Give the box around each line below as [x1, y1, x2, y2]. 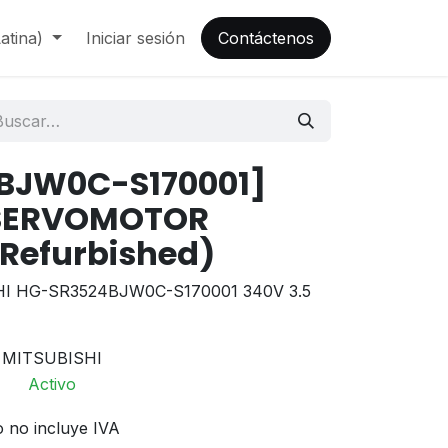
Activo [27, 374, 76, 394]
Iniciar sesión [86, 28, 185, 48]
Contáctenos [218, 28, 314, 48]
